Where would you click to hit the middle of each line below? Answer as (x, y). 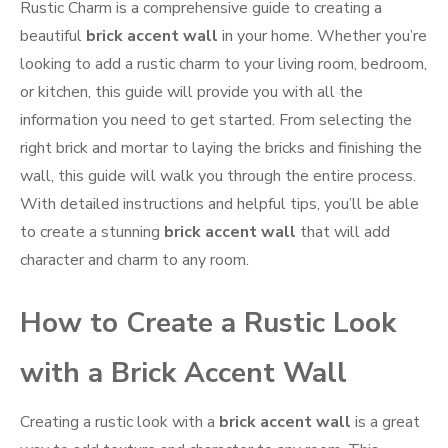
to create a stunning (92, 232)
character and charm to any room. (134, 260)
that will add (343, 232)
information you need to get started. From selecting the (216, 120)
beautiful (53, 36)
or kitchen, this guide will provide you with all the (191, 92)
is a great (385, 422)
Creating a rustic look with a (119, 422)
